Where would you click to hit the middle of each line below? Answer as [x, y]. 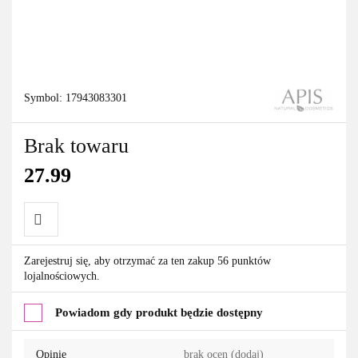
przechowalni [67, 288]
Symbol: [45, 97]
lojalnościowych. [62, 276]
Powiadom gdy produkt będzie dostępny [159, 312]
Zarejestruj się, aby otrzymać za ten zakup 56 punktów [147, 261]
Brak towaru [76, 145]
